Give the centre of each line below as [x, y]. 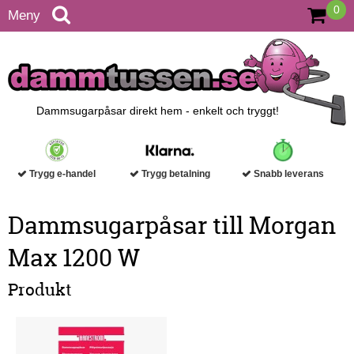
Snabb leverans [288, 174]
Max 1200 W [74, 258]
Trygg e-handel [62, 174]
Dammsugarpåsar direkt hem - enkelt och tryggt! [157, 111]
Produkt [40, 290]
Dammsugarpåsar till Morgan [172, 226]
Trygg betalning [175, 174]
